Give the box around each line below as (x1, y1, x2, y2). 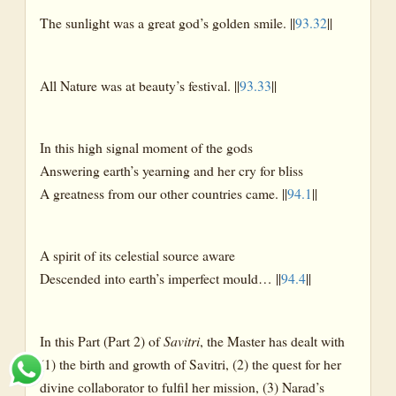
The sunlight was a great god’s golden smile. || (40, 13, 295, 33)
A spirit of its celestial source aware (40, 246, 235, 265)
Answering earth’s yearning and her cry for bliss (40, 161, 303, 180)
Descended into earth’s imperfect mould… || (40, 269, 281, 288)
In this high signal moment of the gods (40, 138, 253, 157)
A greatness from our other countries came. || (40, 184, 287, 203)
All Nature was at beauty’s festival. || (40, 75, 240, 95)
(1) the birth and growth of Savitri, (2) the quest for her (40, 354, 341, 373)
